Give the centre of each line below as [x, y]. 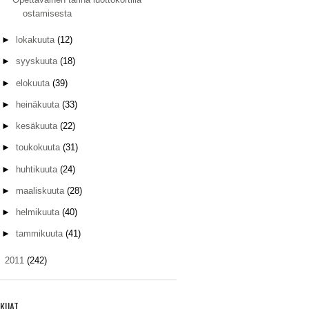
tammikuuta [40, 234]
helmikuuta [39, 212]
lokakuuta [36, 40]
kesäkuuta [38, 126]
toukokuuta [39, 148]
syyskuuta [38, 61]
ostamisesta [48, 13]
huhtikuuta [38, 169]
